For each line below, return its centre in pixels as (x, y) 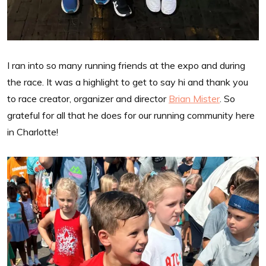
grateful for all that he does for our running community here (131, 115)
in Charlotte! (33, 132)
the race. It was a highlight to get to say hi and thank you (128, 82)
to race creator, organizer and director (88, 98)
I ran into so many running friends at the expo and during (126, 65)
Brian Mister (194, 98)
